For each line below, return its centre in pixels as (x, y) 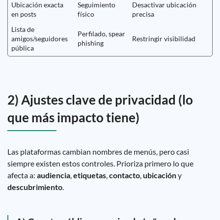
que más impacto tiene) (73, 117)
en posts (24, 14)
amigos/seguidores (40, 39)
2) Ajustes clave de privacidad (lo (100, 100)
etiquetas (90, 175)
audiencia (54, 175)
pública (23, 48)
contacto (124, 175)
